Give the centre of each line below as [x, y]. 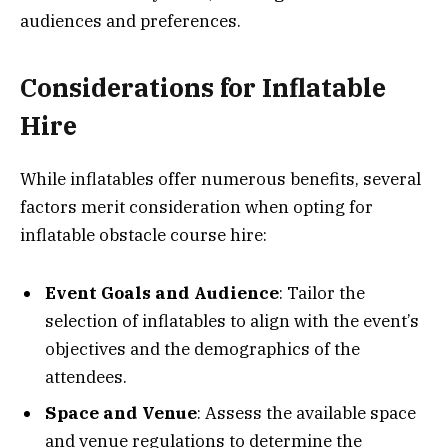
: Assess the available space [306, 412]
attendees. [86, 377]
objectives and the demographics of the [202, 349]
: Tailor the [322, 293]
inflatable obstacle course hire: [143, 234]
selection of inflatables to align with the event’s [232, 321]
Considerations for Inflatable [203, 88]
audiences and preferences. [130, 21]
